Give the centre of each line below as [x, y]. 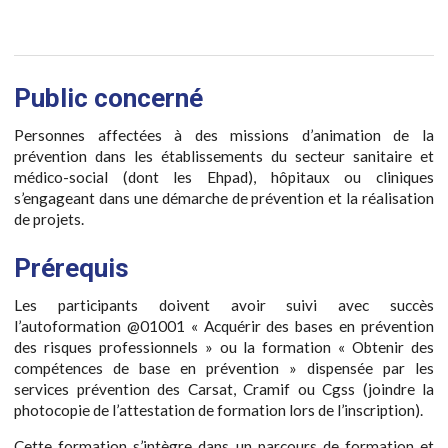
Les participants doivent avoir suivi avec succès [224, 304]
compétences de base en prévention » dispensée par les [224, 367]
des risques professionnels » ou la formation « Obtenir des [224, 346]
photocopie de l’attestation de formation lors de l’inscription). [218, 409]
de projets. [49, 219]
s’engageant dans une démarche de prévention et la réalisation [224, 198]
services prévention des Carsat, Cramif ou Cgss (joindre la [224, 388]
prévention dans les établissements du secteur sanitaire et [224, 156]
